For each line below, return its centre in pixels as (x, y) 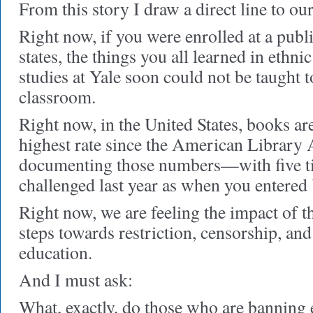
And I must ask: (76, 279)
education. (56, 252)
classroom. (57, 96)
